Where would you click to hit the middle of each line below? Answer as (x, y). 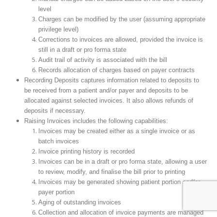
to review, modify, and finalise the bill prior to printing (112, 172)
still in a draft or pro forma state (83, 50)
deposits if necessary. (55, 111)
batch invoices (59, 141)
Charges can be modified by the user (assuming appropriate (122, 19)
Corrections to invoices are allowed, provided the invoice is (121, 40)
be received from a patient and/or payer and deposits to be (106, 91)
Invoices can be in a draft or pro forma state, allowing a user (123, 162)
